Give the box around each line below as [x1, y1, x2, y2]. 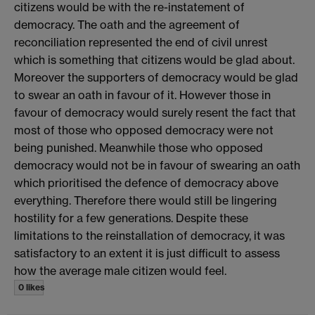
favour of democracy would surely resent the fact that [14, 105, 296, 120]
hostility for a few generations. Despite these [14, 210, 248, 225]
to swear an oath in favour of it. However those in [14, 87, 271, 102]
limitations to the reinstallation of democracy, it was [14, 228, 285, 243]
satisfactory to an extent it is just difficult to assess [14, 245, 280, 260]
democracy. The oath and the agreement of [14, 17, 240, 32]
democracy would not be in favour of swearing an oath [14, 157, 300, 172]
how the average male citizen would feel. [14, 263, 226, 278]
